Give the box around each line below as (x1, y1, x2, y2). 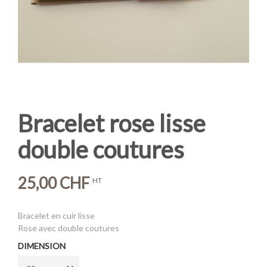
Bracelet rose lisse (18, 109, 206, 138)
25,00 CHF (18, 173, 89, 193)
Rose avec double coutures (18, 223, 119, 233)
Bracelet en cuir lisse (18, 210, 97, 221)
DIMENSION (18, 241, 66, 251)
